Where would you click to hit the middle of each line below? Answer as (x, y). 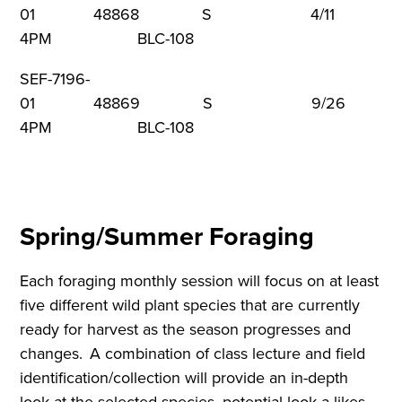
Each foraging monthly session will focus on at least (200, 280)
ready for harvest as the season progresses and (186, 329)
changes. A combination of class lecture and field (193, 353)
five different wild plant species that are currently (190, 305)
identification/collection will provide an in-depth (184, 377)
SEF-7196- (55, 79)
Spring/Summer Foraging (167, 236)
